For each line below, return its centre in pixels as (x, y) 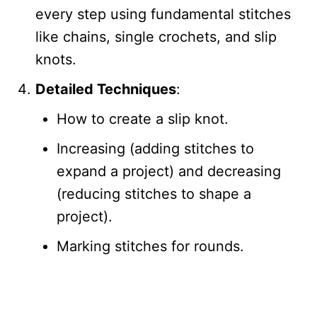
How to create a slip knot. (143, 119)
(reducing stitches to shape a (154, 194)
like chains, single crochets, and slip (156, 36)
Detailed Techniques (106, 89)
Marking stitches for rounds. (150, 246)
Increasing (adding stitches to (155, 148)
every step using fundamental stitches (163, 14)
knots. (56, 59)
